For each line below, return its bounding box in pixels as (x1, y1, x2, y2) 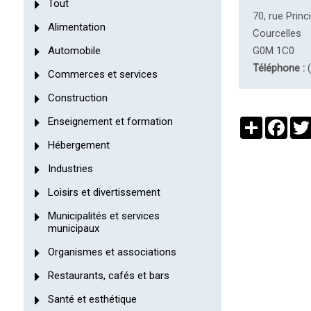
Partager (262, 115, 302, 128)
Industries (47, 162, 93, 175)
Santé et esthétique (47, 292, 137, 305)
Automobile (47, 44, 101, 57)
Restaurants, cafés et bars (47, 269, 169, 282)
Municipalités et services (47, 209, 160, 222)
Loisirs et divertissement (47, 185, 160, 199)
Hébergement (47, 138, 110, 151)
